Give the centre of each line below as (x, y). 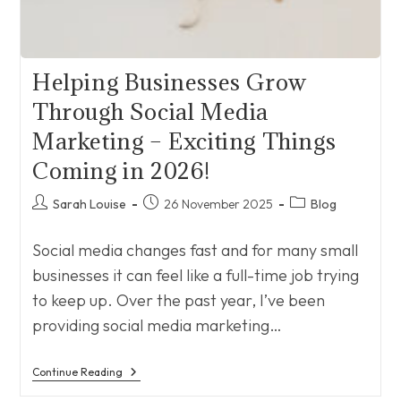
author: (51, 221)
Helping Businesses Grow (169, 81)
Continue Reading (77, 371)
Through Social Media (150, 111)
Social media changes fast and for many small (195, 250)
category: (316, 221)
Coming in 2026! (121, 170)
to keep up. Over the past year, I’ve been (178, 300)
